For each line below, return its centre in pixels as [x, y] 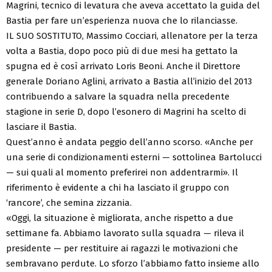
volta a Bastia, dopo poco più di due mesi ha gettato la [122, 51]
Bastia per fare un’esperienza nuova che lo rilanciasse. [122, 20]
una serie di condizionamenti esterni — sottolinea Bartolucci [134, 157]
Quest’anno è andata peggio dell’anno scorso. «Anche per [130, 142]
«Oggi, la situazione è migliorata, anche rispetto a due [120, 218]
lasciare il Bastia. [41, 127]
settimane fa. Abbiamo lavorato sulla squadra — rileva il [125, 233]
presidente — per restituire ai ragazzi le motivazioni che [122, 248]
